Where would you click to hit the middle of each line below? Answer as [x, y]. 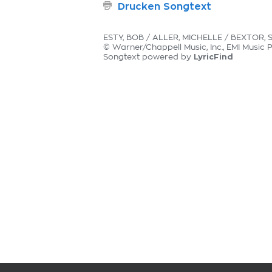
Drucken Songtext [165, 7]
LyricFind [213, 57]
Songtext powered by [148, 57]
